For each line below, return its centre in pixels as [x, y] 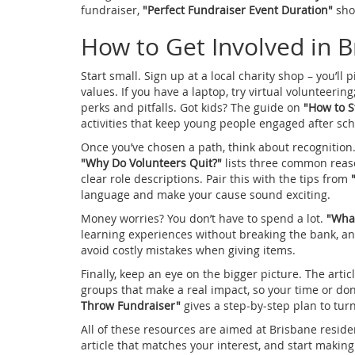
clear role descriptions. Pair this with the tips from [216, 178]
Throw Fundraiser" [131, 305]
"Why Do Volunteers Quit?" [151, 162]
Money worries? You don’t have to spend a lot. [204, 218]
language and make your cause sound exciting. [206, 194]
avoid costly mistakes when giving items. [188, 250]
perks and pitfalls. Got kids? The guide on [192, 107]
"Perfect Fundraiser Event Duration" [238, 10]
